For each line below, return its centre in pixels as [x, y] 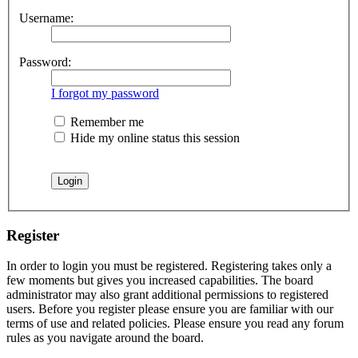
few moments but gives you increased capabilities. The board [160, 280]
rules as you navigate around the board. [105, 338]
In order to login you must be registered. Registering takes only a [169, 266]
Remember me [105, 121]
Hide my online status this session [153, 137]
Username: [46, 18]
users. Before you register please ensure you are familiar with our [170, 309]
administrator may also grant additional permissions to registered [167, 295]
